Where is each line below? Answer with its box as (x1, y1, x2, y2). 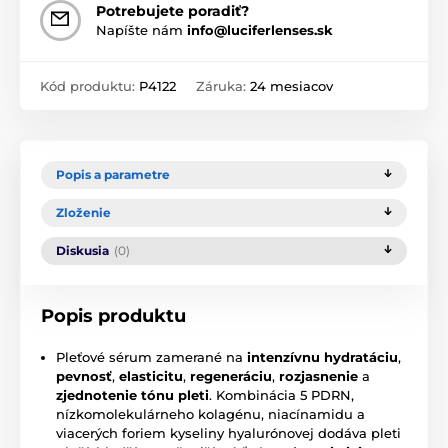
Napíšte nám (96, 21, 187, 38)
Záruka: (196, 77, 250, 94)
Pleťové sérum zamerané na (56, 348, 247, 365)
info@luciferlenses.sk (187, 21, 333, 38)
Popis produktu (41, 304, 186, 327)
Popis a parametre (56, 166, 170, 182)
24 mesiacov (250, 77, 333, 94)
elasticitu (119, 367, 183, 384)
